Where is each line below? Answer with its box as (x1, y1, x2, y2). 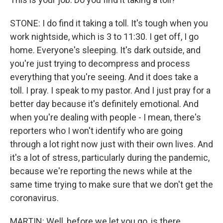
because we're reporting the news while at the (10, 166, 192, 176)
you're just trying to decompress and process (10, 58, 190, 69)
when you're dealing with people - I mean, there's (10, 112, 201, 122)
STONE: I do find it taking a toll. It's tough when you (10, 18, 208, 28)
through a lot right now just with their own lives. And (10, 139, 213, 149)
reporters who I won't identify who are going (10, 125, 183, 136)
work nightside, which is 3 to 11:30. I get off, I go (10, 31, 199, 42)
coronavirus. (10, 193, 59, 203)
